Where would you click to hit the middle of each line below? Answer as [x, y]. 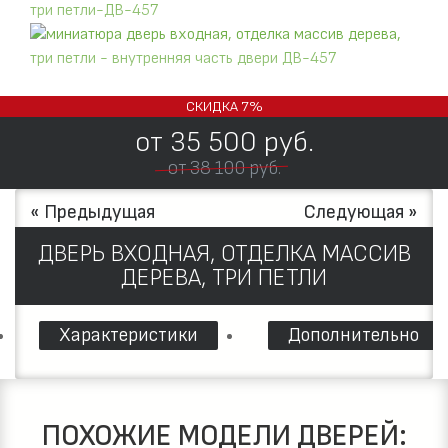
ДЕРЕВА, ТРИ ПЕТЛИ [224, 278]
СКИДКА [213, 107]
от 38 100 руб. [224, 169]
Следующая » [361, 213]
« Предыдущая [92, 213]
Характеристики [128, 336]
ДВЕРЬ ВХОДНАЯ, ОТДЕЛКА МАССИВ [224, 254]
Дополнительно [353, 336]
